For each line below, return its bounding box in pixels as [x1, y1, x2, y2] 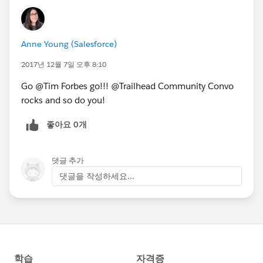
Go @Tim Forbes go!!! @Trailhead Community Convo [21, 80, 234, 92]
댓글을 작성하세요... [59, 170, 134, 181]
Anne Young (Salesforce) [21, 38, 117, 49]
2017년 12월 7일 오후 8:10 [21, 59, 106, 69]
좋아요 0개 [46, 119, 87, 130]
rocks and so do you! [21, 94, 105, 106]
